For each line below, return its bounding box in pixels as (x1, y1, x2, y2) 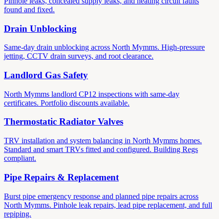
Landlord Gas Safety (4, 70, 88, 81)
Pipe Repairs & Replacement (4, 172, 119, 182)
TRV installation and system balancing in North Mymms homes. (4, 136, 202, 145)
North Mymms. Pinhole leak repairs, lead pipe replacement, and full (4, 200, 212, 209)
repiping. (4, 209, 31, 218)
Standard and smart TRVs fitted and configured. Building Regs (4, 145, 198, 154)
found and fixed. (4, 5, 55, 14)
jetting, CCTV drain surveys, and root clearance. (4, 52, 153, 61)
